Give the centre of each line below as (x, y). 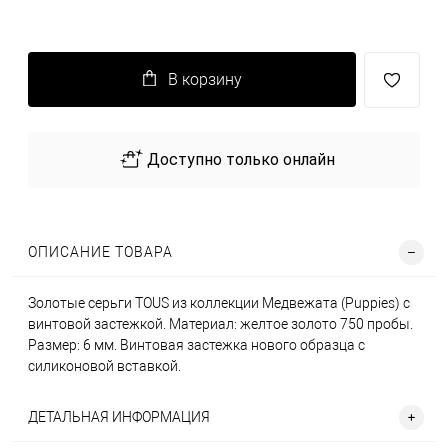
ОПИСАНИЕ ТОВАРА (100, 252)
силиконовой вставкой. (104, 366)
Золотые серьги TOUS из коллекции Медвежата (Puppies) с (219, 303)
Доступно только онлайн (240, 159)
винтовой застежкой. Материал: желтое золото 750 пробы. (220, 324)
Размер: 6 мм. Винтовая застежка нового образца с (196, 345)
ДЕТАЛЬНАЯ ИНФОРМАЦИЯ (119, 417)
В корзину (204, 79)
